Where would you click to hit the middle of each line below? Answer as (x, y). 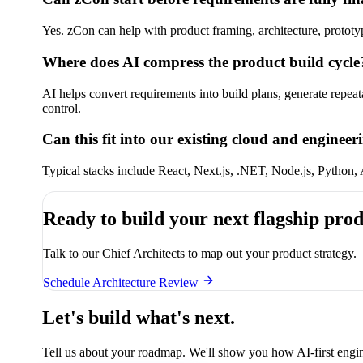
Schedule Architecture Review (122, 282)
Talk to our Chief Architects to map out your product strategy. (200, 253)
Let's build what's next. (139, 317)
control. (62, 108)
